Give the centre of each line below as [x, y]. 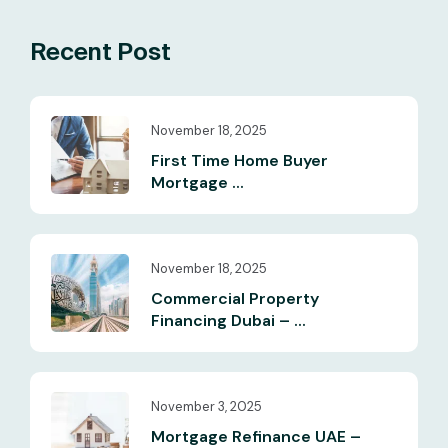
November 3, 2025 [206, 406]
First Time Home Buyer [239, 160]
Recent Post [100, 51]
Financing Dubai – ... [228, 320]
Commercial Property [235, 298]
